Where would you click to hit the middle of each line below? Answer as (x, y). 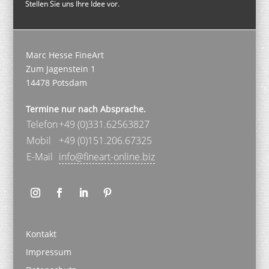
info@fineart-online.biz (107, 157)
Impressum (48, 252)
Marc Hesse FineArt (65, 55)
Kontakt (41, 234)
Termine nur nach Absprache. (86, 109)
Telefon (42, 125)
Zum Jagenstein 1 (60, 69)
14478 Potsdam (56, 83)
